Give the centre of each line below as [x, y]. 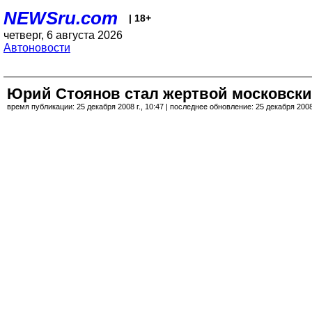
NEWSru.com [61, 18]
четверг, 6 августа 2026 [63, 35]
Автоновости [37, 48]
